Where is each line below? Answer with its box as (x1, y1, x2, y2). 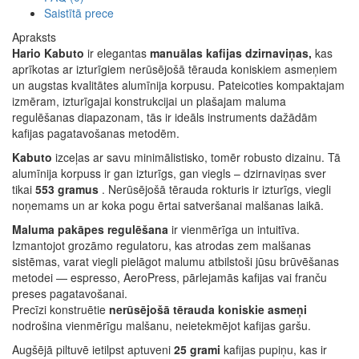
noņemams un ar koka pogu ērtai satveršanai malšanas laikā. (12, 196, 324, 213)
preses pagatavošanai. (12, 284, 127, 301)
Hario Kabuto (12, 44, 84, 61)
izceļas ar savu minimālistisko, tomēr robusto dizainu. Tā (52, 148, 341, 165)
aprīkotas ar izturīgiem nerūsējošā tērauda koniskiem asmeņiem (12, 60, 337, 77)
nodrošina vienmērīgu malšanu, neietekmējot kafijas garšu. (12, 317, 311, 333)
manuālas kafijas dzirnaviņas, (150, 44, 312, 61)
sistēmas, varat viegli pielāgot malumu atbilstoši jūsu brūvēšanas (12, 252, 339, 269)
